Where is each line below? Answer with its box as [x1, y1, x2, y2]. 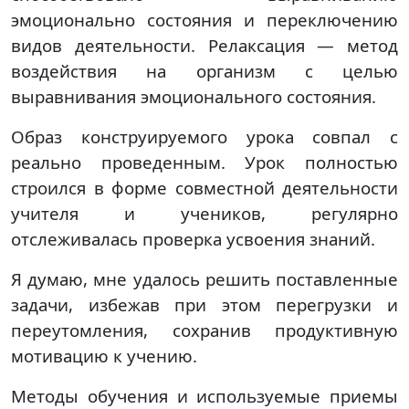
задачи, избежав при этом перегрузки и [11, 293, 398, 316]
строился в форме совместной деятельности [11, 176, 398, 199]
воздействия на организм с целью [11, 59, 398, 82]
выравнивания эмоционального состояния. [11, 85, 376, 108]
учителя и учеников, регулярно [11, 202, 398, 225]
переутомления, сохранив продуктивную [11, 319, 398, 341]
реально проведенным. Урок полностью [11, 151, 398, 173]
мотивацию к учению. [11, 344, 197, 367]
